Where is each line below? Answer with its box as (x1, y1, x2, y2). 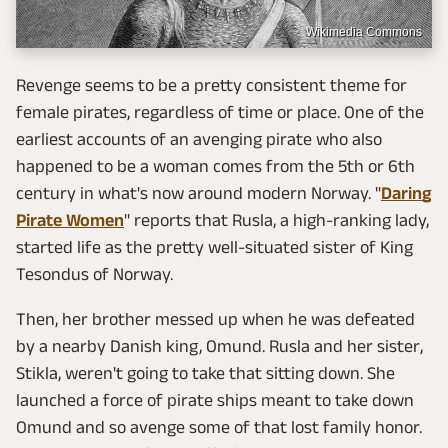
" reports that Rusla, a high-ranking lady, (124, 210, 429, 231)
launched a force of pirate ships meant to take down (16, 390, 414, 411)
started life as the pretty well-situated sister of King (16, 237, 413, 258)
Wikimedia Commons (306, 25, 422, 40)
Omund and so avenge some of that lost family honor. (16, 417, 422, 438)
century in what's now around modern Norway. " (16, 183, 381, 204)
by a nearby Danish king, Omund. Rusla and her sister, (16, 336, 423, 357)
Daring (381, 183, 431, 204)
